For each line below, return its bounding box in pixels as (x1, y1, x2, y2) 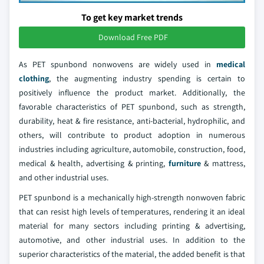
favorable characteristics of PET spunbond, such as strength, (19, 101, 245, 112)
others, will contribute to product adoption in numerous (19, 129, 245, 140)
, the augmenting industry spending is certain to (49, 72, 245, 84)
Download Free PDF (98, 31, 168, 42)
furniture (168, 157, 201, 169)
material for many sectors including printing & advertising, (19, 220, 245, 231)
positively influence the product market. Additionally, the (19, 87, 245, 98)
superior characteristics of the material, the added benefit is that (19, 248, 245, 259)
